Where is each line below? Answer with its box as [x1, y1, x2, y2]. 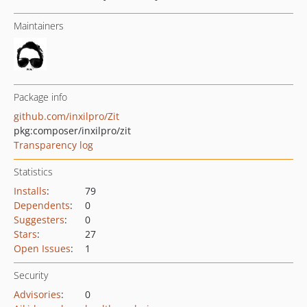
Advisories [14, 288, 61, 301]
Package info [14, 90, 67, 103]
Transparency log [14, 138, 93, 151]
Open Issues [14, 242, 71, 255]
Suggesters [14, 213, 64, 226]
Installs [14, 184, 47, 197]
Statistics [14, 165, 53, 178]
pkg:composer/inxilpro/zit [14, 124, 131, 137]
